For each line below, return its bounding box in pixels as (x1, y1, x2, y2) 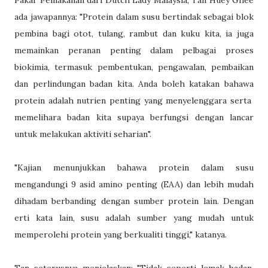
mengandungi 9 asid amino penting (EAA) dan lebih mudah (14, 179, 254, 190)
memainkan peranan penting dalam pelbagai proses (14, 45, 254, 56)
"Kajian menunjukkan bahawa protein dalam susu (14, 162, 254, 173)
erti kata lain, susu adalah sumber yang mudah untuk (14, 212, 254, 223)
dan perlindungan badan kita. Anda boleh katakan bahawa (14, 78, 254, 89)
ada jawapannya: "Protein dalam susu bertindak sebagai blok (14, 11, 254, 22)
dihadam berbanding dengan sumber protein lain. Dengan (14, 196, 254, 206)
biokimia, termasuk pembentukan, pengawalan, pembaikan (14, 62, 254, 72)
